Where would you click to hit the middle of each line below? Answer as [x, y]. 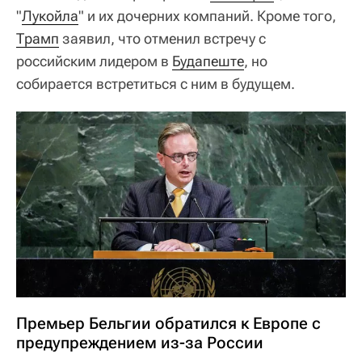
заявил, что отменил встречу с [162, 38]
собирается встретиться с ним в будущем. [156, 84]
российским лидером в [94, 61]
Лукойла [50, 16]
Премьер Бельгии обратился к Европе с [168, 323]
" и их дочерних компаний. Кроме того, [207, 16]
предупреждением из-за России [140, 342]
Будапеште [208, 61]
